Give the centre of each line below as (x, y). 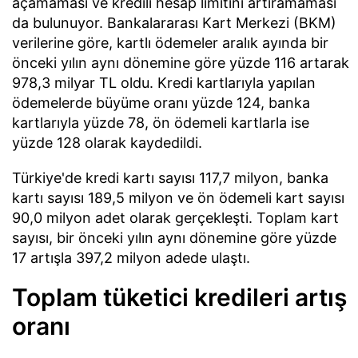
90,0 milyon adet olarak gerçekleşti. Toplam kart (175, 218)
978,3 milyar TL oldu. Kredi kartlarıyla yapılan (164, 83)
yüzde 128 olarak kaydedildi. (107, 143)
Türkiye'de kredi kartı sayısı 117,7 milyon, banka (170, 178)
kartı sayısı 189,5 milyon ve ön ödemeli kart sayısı (178, 198)
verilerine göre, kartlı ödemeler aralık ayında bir (170, 43)
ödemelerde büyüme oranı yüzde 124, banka (161, 103)
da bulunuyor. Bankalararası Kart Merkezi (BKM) (174, 23)
